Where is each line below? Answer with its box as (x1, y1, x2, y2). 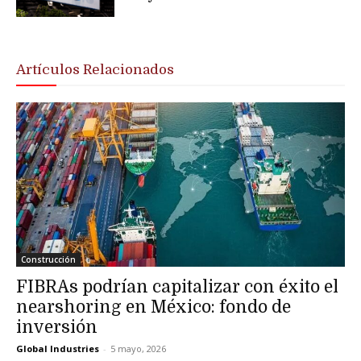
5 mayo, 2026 (110, 342, 166, 355)
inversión (16, 317, 98, 337)
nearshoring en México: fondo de (16, 297, 291, 317)
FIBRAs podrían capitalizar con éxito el (16, 276, 338, 297)
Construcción (21, 253, 76, 265)
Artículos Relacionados (16, 61, 174, 77)
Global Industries (16, 342, 99, 355)
